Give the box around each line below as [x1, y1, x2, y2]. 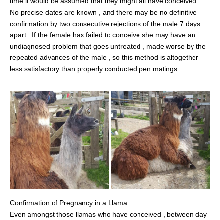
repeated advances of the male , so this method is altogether [10, 53, 198, 61]
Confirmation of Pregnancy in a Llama [10, 199, 127, 207]
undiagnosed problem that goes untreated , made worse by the [10, 42, 206, 50]
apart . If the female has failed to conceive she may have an [10, 30, 195, 39]
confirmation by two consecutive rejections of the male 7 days [10, 19, 200, 27]
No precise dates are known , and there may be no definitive [10, 8, 197, 16]
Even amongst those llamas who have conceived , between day [10, 210, 207, 219]
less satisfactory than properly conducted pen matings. [10, 64, 181, 73]
